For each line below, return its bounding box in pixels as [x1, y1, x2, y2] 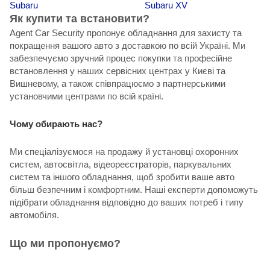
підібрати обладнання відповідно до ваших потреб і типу [10, 196, 243, 207]
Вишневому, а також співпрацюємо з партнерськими [10, 78, 225, 89]
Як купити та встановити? [10, 12, 149, 25]
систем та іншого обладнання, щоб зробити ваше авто [10, 171, 234, 182]
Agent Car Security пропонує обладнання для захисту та [10, 27, 242, 38]
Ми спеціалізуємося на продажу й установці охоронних [10, 146, 239, 157]
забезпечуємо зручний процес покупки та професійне [10, 52, 232, 63]
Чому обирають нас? [10, 118, 102, 129]
